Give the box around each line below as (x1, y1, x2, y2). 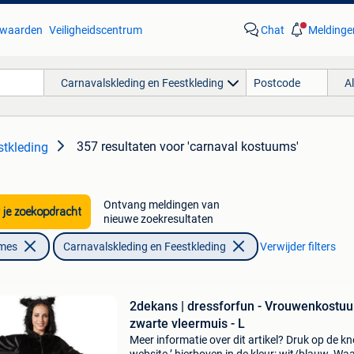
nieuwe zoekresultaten (103, 213, 213, 225)
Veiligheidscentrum (48, 24, 142, 36)
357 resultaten (77, 139, 156, 154)
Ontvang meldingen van (103, 198, 220, 211)
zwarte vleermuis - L (129, 316, 245, 331)
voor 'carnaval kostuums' (160, 139, 299, 154)
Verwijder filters (259, 240, 336, 253)
